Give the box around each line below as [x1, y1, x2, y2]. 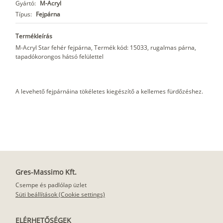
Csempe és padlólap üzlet [15, 181, 87, 190]
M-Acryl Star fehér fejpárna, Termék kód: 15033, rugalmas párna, [15, 43, 196, 52]
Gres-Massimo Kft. [15, 167, 77, 177]
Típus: [15, 10, 32, 19]
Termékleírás [15, 32, 52, 41]
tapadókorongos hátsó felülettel [15, 52, 104, 61]
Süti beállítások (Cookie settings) [15, 190, 105, 199]
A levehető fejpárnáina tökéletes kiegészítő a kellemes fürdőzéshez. [15, 87, 203, 96]
